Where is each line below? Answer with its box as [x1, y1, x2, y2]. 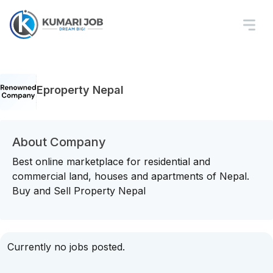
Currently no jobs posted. [7, 241, 125, 253]
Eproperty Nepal [37, 83, 124, 96]
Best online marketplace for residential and [12, 155, 210, 168]
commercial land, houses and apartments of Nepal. [12, 170, 249, 182]
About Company [12, 135, 106, 149]
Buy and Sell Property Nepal [12, 185, 146, 197]
